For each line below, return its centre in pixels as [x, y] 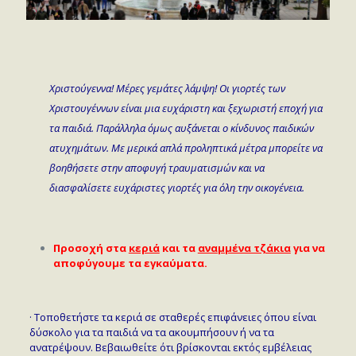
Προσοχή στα [91, 248]
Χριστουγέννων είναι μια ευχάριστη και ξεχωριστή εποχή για [186, 108]
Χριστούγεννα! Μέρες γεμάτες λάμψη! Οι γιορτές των [167, 88]
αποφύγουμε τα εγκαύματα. [130, 263]
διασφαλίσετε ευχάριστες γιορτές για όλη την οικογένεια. [176, 187]
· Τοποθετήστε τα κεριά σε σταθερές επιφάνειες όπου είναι [172, 317]
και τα [178, 248]
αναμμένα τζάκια [244, 248]
